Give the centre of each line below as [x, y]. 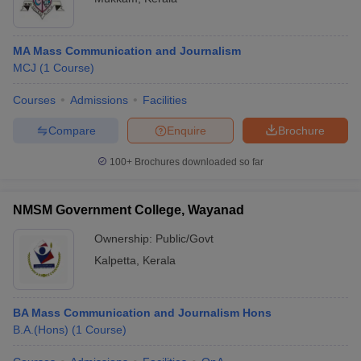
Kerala [159, 260]
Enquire [187, 130]
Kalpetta [115, 260]
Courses [34, 100]
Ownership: [125, 239]
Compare [72, 130]
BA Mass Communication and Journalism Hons [142, 313]
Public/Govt [185, 239]
